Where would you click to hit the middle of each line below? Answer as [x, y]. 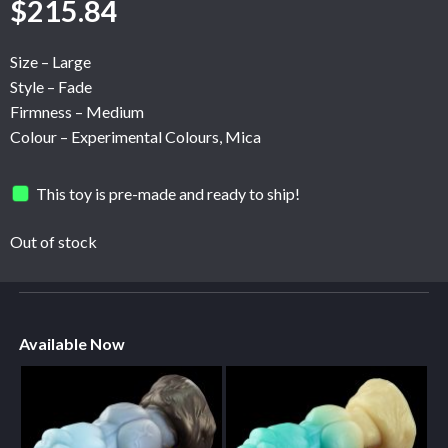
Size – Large [50, 62]
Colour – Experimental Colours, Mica [135, 137]
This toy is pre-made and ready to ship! [168, 193]
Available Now [71, 344]
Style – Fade [51, 87]
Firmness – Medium [77, 112]
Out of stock [53, 242]
